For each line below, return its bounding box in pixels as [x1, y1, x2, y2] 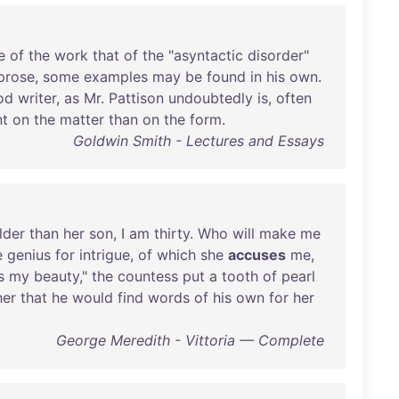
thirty [154, 224, 190, 242]
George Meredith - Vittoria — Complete [55, 331, 324, 349]
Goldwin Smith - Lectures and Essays [72, 132, 324, 150]
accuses [228, 246, 286, 264]
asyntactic [174, 46, 243, 64]
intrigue [79, 246, 130, 264]
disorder [248, 46, 304, 64]
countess [118, 267, 178, 285]
